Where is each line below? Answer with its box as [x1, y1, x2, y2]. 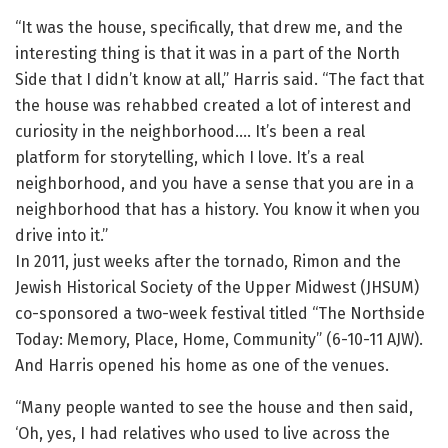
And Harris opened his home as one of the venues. [15, 356, 389, 376]
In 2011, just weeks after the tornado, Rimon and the [15, 252, 401, 272]
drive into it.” [15, 226, 108, 246]
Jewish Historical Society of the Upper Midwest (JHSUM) [15, 278, 419, 298]
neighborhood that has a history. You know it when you [15, 200, 420, 220]
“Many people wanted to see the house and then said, [15, 398, 413, 418]
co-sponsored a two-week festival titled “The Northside [15, 304, 425, 324]
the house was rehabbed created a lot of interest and [15, 96, 412, 116]
